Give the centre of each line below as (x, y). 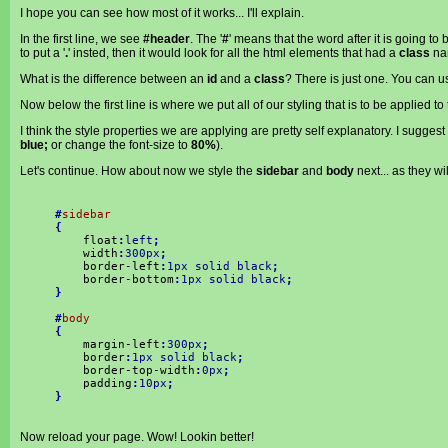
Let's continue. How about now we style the (138, 171)
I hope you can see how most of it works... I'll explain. (162, 13)
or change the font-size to (119, 145)
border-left (107, 266)
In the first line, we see (81, 39)
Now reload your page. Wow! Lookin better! (137, 437)
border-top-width (125, 370)
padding (93, 383)
